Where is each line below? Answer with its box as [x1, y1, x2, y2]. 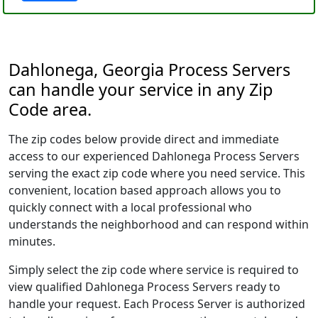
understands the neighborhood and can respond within [9, 216, 309, 232]
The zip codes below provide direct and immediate [9, 131, 279, 147]
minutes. [9, 234, 55, 249]
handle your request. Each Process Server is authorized [9, 296, 305, 312]
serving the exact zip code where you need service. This [9, 165, 305, 181]
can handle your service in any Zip [9, 78, 273, 101]
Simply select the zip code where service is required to [9, 262, 299, 278]
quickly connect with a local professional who [9, 199, 252, 215]
